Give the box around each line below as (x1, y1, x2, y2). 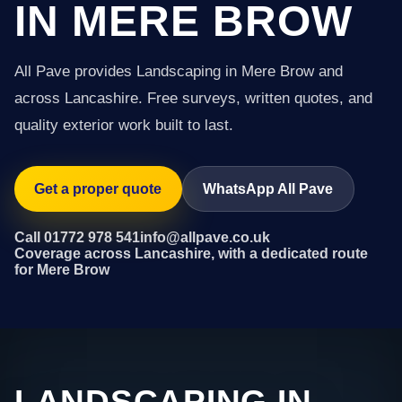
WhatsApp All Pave (203, 180, 334, 197)
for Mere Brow (14, 261, 109, 277)
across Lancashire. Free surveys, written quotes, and (14, 90, 372, 107)
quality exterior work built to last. (14, 117, 233, 134)
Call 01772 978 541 (14, 229, 140, 245)
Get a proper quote (34, 180, 162, 197)
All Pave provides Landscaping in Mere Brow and (14, 63, 343, 80)
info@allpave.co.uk (140, 229, 270, 245)
